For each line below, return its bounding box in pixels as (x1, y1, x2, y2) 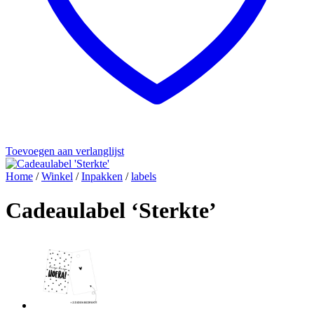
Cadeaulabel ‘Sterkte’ (6, 198, 217, 224)
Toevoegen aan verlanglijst (6, 145, 124, 157)
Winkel (41, 170, 73, 182)
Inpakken (81, 170, 123, 182)
